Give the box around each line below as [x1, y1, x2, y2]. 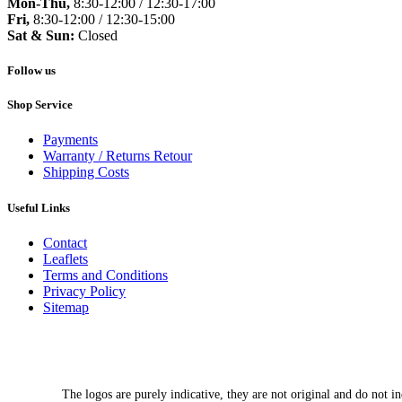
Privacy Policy [43, 283, 126, 299]
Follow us [7, 63, 56, 77]
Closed [74, 27, 118, 43]
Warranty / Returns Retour [43, 148, 192, 164]
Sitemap [43, 299, 89, 315]
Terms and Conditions [43, 267, 168, 283]
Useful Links [7, 200, 70, 214]
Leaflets [43, 250, 88, 267]
